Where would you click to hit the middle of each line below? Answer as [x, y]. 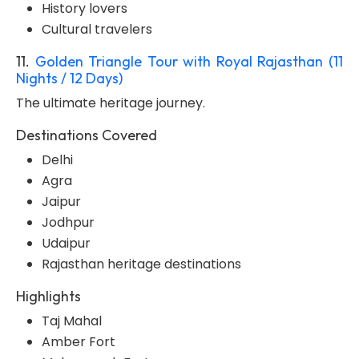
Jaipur [61, 202]
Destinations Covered [87, 135]
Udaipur [66, 243]
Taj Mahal [72, 321]
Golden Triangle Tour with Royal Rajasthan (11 [189, 61]
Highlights [48, 296]
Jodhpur [68, 222]
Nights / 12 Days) [69, 78]
